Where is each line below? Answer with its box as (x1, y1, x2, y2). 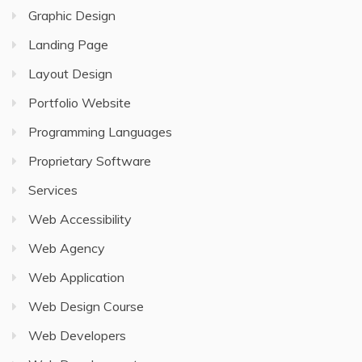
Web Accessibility (28, 211, 132, 227)
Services (28, 182, 78, 198)
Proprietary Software (28, 153, 151, 169)
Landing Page (28, 36, 108, 53)
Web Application (28, 269, 124, 285)
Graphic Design (28, 7, 116, 23)
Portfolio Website (28, 95, 131, 111)
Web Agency (28, 240, 105, 256)
